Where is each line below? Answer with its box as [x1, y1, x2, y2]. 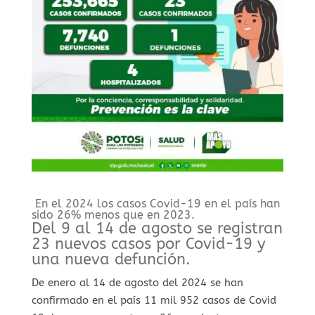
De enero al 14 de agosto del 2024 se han [31, 276, 243, 289]
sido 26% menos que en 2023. [31, 207, 195, 221]
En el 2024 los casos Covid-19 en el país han [31, 196, 280, 210]
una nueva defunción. [31, 250, 191, 269]
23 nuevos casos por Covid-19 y [31, 234, 266, 253]
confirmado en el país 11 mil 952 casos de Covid [31, 293, 276, 307]
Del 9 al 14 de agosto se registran [31, 219, 283, 238]
